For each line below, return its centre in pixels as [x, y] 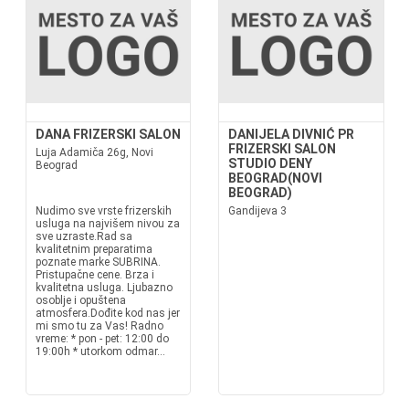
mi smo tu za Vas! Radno [99, 326]
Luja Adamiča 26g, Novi [94, 152]
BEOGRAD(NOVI [275, 178]
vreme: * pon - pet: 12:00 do [102, 339]
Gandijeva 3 [257, 211]
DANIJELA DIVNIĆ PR [291, 134]
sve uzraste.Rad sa [84, 236]
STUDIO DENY [270, 163]
